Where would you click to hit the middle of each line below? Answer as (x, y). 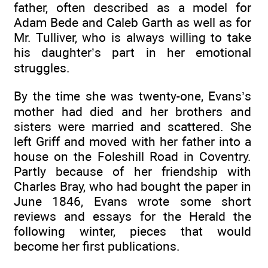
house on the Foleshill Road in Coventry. (133, 156)
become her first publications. (97, 246)
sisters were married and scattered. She (133, 126)
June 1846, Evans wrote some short (133, 201)
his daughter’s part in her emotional (133, 53)
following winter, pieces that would (133, 231)
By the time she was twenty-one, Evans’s (133, 96)
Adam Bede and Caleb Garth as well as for (133, 23)
